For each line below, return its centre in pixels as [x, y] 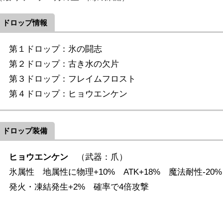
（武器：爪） [102, 157]
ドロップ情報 [25, 23]
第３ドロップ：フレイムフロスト [72, 79]
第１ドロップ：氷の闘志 [55, 49]
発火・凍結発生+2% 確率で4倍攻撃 [79, 187]
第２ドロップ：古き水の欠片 [64, 64]
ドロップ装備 [25, 131]
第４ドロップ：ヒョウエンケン [68, 94]
